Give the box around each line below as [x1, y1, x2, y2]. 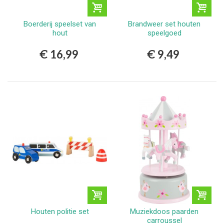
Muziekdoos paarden [130, 206, 198, 216]
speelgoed [147, 28, 181, 38]
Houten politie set [30, 206, 89, 216]
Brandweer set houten [128, 19, 200, 29]
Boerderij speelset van [23, 19, 96, 29]
